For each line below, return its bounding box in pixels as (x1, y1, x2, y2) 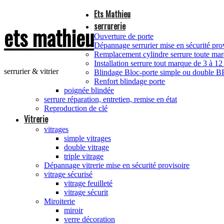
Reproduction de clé (44, 104, 107, 112)
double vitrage (64, 143, 109, 151)
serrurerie (94, 20, 125, 32)
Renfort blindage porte (94, 77, 165, 85)
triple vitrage (64, 152, 103, 160)
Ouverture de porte (94, 32, 153, 40)
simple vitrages (64, 134, 111, 142)
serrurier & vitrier (4, 66, 58, 75)
